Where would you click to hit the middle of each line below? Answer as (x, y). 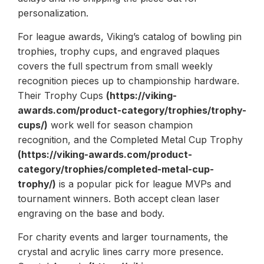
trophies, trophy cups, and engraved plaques (119, 51)
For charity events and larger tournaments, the (123, 237)
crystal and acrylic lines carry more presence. (121, 251)
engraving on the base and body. (91, 213)
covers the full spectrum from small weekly (115, 66)
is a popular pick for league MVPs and (143, 184)
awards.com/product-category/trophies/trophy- (132, 110)
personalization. (53, 13)
